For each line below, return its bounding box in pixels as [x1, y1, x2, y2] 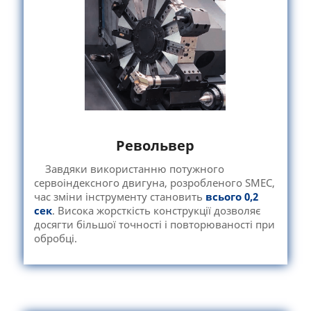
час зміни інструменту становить [33, 190, 205, 204]
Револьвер [116, 135, 195, 155]
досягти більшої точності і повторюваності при [33, 217, 275, 232]
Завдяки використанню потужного [33, 162, 224, 176]
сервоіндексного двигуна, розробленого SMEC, [33, 176, 275, 190]
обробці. [33, 231, 77, 246]
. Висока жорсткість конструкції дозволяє [51, 203, 260, 218]
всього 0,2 [205, 190, 258, 204]
